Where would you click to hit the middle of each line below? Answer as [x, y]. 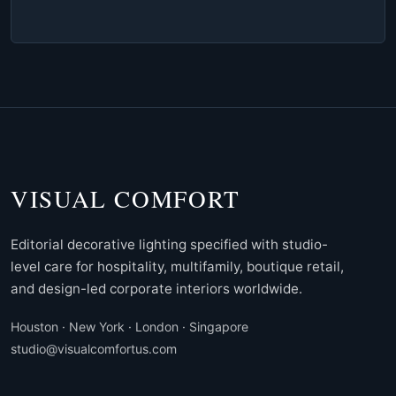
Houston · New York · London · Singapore [129, 326]
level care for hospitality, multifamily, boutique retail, [177, 266]
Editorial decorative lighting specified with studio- [169, 244]
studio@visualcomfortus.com [94, 348]
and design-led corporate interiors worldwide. [156, 288]
